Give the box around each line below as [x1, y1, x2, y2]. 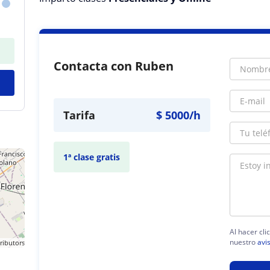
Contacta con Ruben [54, 58, 174, 74]
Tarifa [63, 108, 96, 122]
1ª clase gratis [63, 151, 121, 163]
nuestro [230, 236, 258, 247]
